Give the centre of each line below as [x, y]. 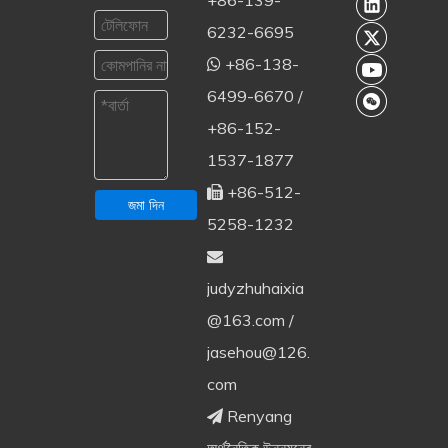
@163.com [245, 320]
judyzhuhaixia [255, 288]
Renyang [257, 416]
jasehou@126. [258, 352]
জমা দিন [145, 205]
